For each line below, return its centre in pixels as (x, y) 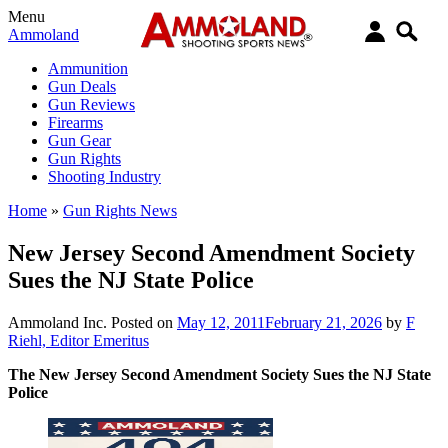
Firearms (75, 122)
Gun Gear (79, 140)
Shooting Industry (104, 176)
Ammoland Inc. (57, 322)
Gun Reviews (91, 104)
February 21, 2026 (323, 322)
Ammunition (88, 68)
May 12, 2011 (221, 322)
